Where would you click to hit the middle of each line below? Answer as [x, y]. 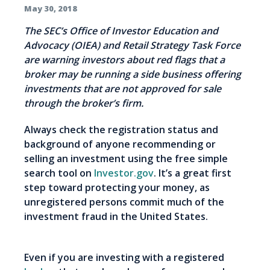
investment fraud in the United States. [134, 217]
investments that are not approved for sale [123, 89]
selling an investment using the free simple [126, 159]
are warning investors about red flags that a [124, 60]
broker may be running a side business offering [133, 74]
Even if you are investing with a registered [124, 258]
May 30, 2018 [51, 9]
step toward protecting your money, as [117, 188]
